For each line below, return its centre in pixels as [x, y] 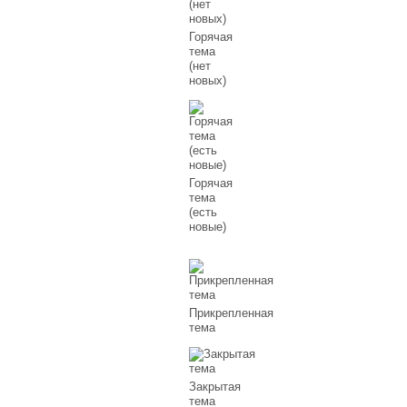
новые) [208, 227]
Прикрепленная [232, 313]
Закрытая [215, 387]
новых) [208, 80]
